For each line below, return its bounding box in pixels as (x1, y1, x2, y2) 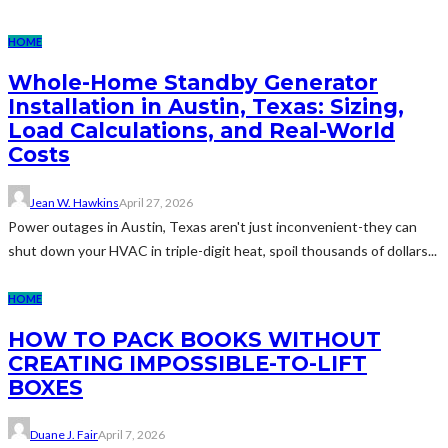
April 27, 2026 (119, 194, 193, 210)
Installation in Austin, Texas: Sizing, (8, 94, 404, 120)
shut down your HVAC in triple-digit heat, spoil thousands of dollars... (8, 241, 437, 259)
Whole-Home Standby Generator (8, 70, 378, 96)
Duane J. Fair (30, 427, 98, 443)
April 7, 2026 (98, 427, 165, 443)
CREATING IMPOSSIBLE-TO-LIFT (8, 350, 367, 376)
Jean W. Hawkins (30, 194, 119, 210)
